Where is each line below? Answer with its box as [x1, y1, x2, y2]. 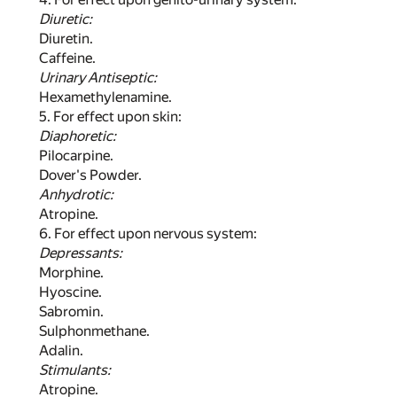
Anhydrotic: [39, 185, 113, 203]
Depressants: [39, 244, 122, 261]
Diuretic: [39, 10, 92, 27]
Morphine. [39, 263, 104, 281]
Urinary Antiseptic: [39, 68, 157, 86]
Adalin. [39, 341, 83, 359]
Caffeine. [39, 49, 96, 66]
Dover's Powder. [39, 166, 142, 183]
